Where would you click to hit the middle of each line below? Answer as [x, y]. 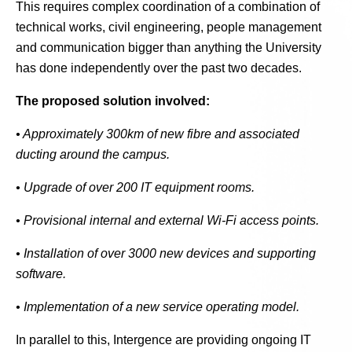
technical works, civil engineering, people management [169, 27]
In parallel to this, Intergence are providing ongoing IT [163, 340]
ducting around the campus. [93, 154]
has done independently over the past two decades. [159, 68]
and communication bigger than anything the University [169, 48]
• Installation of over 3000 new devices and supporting [166, 253]
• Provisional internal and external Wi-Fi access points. [167, 220]
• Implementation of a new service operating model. [158, 307]
